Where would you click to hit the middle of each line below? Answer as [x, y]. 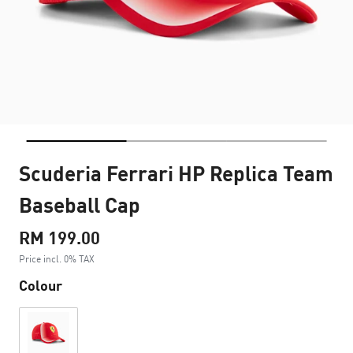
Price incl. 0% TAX [57, 259]
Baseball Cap [80, 204]
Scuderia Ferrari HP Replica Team [176, 173]
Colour [41, 285]
